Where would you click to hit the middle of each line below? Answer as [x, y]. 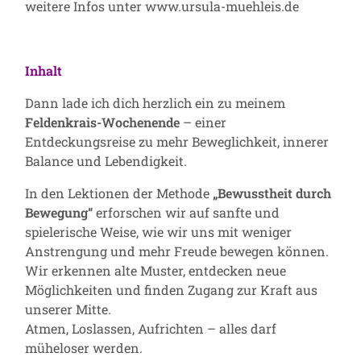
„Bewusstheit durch [272, 193]
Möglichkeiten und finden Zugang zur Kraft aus [171, 289]
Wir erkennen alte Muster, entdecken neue [156, 270]
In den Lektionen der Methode [119, 193]
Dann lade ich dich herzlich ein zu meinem [155, 102]
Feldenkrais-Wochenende [102, 122]
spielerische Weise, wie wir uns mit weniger [158, 231]
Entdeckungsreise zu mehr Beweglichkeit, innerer [177, 141]
